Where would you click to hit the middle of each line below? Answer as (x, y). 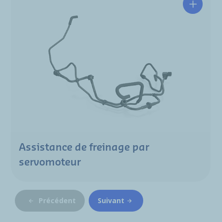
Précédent (57, 200)
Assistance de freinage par (84, 148)
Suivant (111, 200)
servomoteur (50, 163)
